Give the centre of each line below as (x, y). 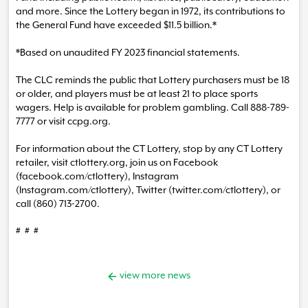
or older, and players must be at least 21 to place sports (137, 93)
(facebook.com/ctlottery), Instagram (97, 176)
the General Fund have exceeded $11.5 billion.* (116, 25)
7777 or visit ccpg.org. (63, 121)
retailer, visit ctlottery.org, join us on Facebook (117, 162)
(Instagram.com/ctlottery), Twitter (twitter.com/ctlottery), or (148, 190)
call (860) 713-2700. (58, 203)
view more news (154, 276)
